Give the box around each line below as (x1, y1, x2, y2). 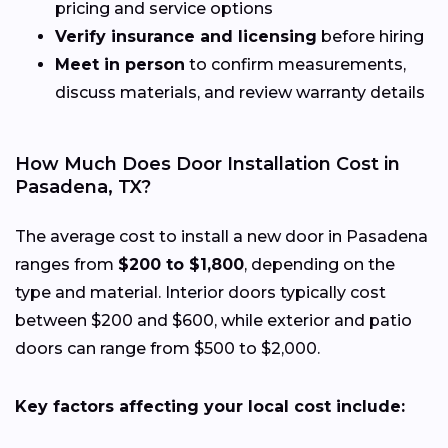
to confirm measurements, (185, 54, 406, 74)
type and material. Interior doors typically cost (15, 282, 386, 302)
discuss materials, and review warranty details (55, 82, 425, 102)
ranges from (15, 254, 118, 274)
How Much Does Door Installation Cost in (15, 152, 400, 175)
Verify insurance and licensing (55, 26, 317, 46)
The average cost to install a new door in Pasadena (15, 226, 428, 246)
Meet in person (55, 54, 185, 74)
